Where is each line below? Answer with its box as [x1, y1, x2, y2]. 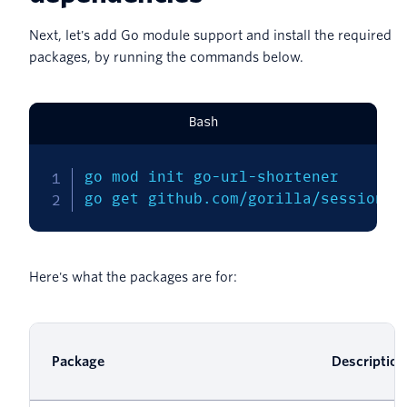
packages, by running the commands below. [29, 50, 303, 65]
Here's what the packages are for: [29, 270, 237, 285]
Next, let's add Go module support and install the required [29, 28, 392, 44]
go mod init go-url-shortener [84, 168, 339, 186]
